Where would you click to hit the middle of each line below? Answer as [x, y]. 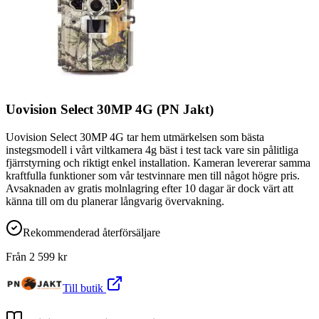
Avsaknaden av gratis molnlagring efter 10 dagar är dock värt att [150, 189]
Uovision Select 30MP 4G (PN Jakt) [110, 110]
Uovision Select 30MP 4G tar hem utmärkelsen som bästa [135, 137]
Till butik [84, 288]
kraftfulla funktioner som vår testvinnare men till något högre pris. [153, 176]
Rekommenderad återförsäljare [91, 233]
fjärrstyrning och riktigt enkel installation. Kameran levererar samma [158, 163]
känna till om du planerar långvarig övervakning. [115, 202]
